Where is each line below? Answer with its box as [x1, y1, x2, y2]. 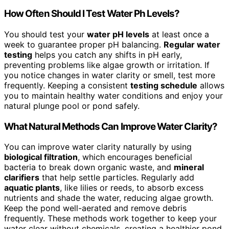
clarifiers [4, 172, 39, 183]
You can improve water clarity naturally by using [4, 142, 192, 152]
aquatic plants [4, 182, 60, 193]
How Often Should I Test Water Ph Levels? [4, 8, 180, 20]
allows [197, 80, 224, 90]
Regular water [164, 39, 220, 50]
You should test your [4, 29, 87, 39]
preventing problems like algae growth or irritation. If [4, 59, 210, 70]
